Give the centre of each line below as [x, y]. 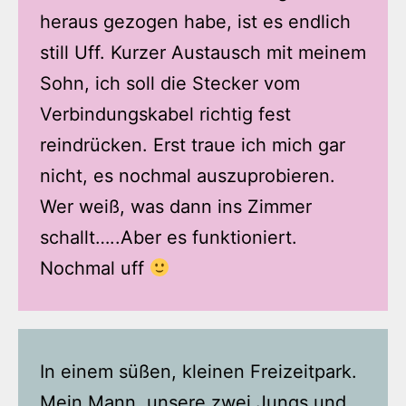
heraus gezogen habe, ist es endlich [195, 22]
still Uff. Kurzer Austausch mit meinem [203, 53]
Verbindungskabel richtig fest [165, 115]
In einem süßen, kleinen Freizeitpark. [198, 372]
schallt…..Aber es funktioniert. [169, 238]
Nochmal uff [95, 269]
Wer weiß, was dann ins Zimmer [176, 207]
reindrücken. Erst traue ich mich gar [193, 145]
